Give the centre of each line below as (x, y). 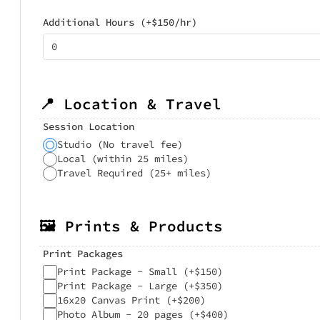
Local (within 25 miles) (123, 159)
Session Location (89, 126)
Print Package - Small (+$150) (140, 271)
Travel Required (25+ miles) (134, 173)
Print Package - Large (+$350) (140, 285)
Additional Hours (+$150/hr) (120, 22)
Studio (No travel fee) (120, 144)
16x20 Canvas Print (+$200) (131, 300)
